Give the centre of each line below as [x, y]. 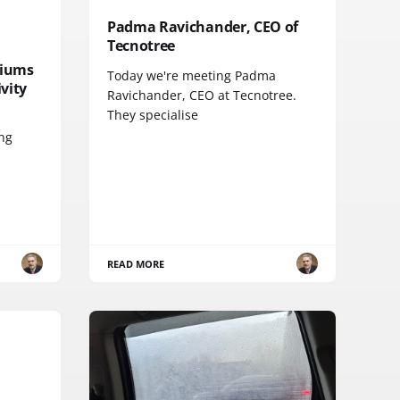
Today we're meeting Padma [192, 75]
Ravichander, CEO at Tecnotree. [202, 95]
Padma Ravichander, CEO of [203, 26]
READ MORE [136, 263]
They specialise [153, 114]
